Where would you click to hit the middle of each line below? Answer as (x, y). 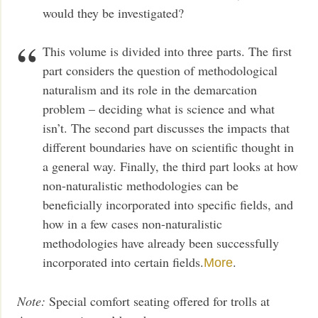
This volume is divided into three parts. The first (168, 51)
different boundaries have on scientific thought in (169, 147)
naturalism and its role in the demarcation (150, 89)
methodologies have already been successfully (161, 242)
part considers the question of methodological (160, 70)
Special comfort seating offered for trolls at (158, 301)
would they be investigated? (114, 12)
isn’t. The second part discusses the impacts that (166, 127)
